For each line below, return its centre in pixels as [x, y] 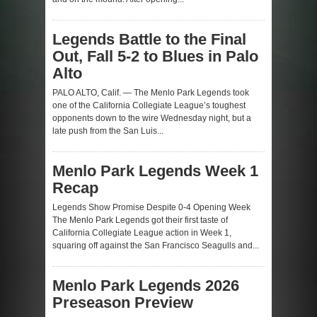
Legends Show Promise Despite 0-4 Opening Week [151, 207]
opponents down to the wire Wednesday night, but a [152, 118]
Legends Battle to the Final [149, 39]
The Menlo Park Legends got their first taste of [140, 220]
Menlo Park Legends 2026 [146, 285]
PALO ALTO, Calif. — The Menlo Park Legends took [151, 92]
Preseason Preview [123, 302]
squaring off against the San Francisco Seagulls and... [156, 245]
